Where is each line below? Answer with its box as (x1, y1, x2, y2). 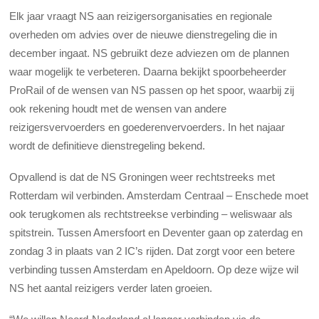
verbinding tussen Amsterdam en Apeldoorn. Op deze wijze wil (9, 263, 299, 276)
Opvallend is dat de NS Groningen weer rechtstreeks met (9, 171, 276, 184)
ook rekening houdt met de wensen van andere (9, 102, 227, 115)
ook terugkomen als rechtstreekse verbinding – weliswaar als (9, 208, 293, 221)
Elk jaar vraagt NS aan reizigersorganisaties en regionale (9, 9, 273, 22)
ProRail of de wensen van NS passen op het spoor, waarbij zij (9, 83, 295, 96)
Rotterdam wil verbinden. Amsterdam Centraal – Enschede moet (9, 189, 309, 202)
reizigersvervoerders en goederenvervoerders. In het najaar (9, 120, 286, 133)
